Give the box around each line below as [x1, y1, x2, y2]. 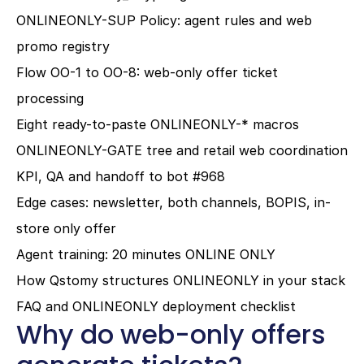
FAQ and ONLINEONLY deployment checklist [16, 298, 296, 314]
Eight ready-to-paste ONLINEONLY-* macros [16, 116, 299, 132]
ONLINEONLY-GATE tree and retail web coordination [16, 142, 348, 158]
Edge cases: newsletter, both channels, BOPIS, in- [16, 194, 331, 210]
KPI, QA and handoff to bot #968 [16, 168, 225, 184]
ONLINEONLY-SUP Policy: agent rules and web [16, 12, 312, 28]
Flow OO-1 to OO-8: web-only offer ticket [16, 64, 278, 80]
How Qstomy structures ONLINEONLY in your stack [16, 272, 345, 288]
